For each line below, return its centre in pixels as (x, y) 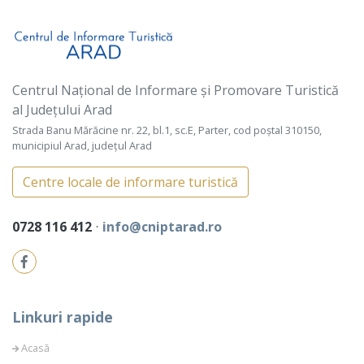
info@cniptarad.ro (162, 227)
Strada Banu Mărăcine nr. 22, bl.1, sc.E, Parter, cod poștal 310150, (167, 130)
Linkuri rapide (63, 317)
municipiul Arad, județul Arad (82, 146)
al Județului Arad (62, 110)
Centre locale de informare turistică (130, 182)
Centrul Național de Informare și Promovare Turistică (175, 91)
